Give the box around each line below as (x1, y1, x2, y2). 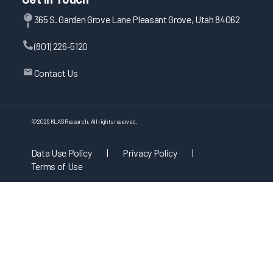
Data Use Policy (30, 147, 92, 159)
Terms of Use (30, 160, 83, 172)
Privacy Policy (122, 147, 177, 159)
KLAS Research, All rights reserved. (49, 118, 137, 126)
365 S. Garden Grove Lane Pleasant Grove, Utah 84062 (34, 13, 240, 26)
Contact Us (34, 67, 78, 79)
